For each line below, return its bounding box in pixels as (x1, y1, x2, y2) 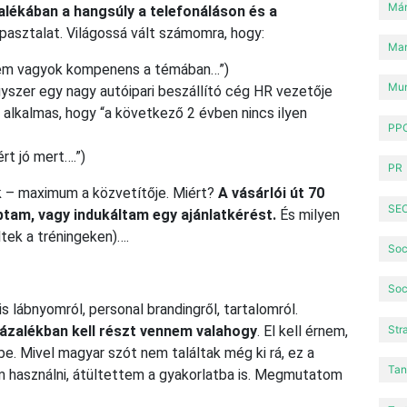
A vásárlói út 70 (218, 184, 324, 202)
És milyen (276, 205, 340, 223)
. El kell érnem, (257, 322, 348, 340)
